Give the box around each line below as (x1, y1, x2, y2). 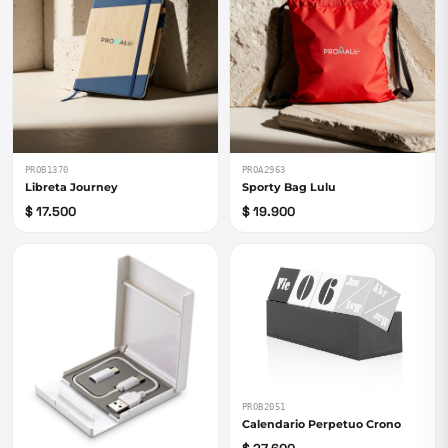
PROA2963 (242, 165, 286, 175)
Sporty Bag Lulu (242, 180, 336, 194)
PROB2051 (242, 402, 286, 413)
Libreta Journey (25, 180, 118, 194)
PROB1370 (25, 165, 69, 175)
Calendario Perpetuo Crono (242, 417, 401, 432)
